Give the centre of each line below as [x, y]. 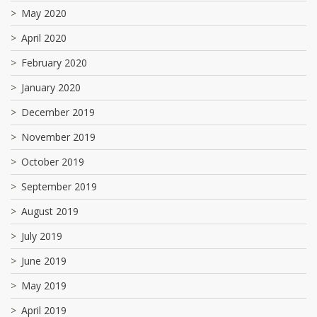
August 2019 [50, 211]
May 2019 [44, 285]
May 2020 [44, 13]
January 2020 [51, 87]
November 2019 [58, 137]
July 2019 [42, 236]
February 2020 [54, 62]
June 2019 [44, 260]
